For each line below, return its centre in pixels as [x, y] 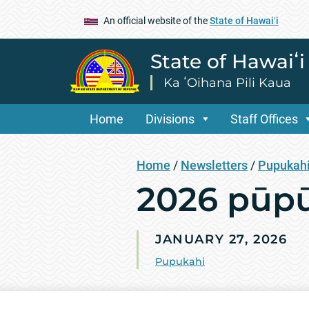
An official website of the [157, 20]
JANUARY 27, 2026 [221, 239]
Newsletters [214, 165]
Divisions [170, 119]
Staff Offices [264, 119]
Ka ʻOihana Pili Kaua [227, 82]
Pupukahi [180, 261]
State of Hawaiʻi [244, 20]
